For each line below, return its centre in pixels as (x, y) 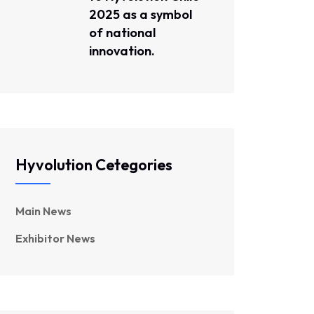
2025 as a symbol (141, 14)
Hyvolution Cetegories (94, 165)
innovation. (122, 51)
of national (122, 33)
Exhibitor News (55, 238)
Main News (43, 211)
